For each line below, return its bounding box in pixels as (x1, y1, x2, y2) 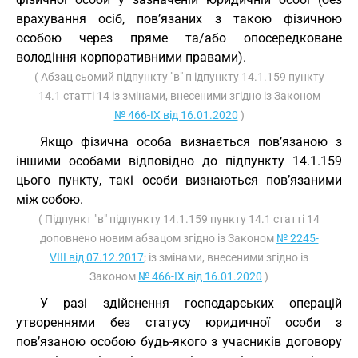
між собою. (16, 192, 83, 207)
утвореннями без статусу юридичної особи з (16, 315, 342, 330)
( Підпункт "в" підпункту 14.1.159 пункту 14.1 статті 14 (38, 213, 320, 225)
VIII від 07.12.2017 (50, 251, 144, 264)
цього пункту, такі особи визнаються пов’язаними (16, 173, 342, 188)
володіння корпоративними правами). (16, 50, 246, 65)
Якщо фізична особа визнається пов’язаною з (40, 134, 342, 149)
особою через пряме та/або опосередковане (16, 30, 342, 46)
